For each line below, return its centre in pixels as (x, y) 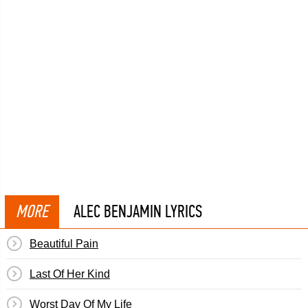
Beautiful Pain (64, 244)
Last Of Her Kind (70, 274)
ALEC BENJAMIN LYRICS (138, 211)
